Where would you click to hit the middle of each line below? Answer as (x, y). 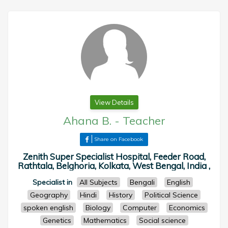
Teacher (144, 121)
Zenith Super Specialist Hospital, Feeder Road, (114, 156)
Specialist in (52, 182)
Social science (162, 220)
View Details (114, 102)
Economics (187, 208)
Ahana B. (87, 121)
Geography (49, 195)
